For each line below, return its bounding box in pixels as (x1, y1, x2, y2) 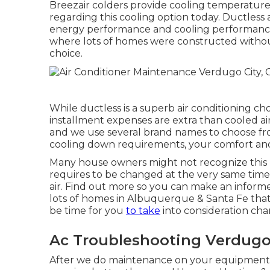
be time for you (49, 204, 126, 216)
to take (126, 204, 160, 216)
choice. (49, 48, 83, 59)
